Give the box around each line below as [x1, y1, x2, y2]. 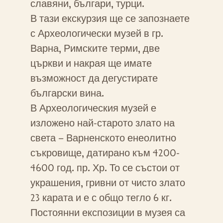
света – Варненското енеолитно [30, 131, 176, 145]
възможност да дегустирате [30, 72, 158, 85]
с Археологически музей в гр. [30, 27, 163, 40]
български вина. [30, 87, 104, 100]
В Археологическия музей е [30, 102, 156, 115]
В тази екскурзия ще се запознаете [30, 12, 190, 25]
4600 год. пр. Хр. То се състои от [30, 161, 180, 175]
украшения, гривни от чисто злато [30, 176, 185, 190]
